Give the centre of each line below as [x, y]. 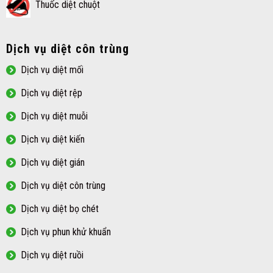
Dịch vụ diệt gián [53, 162]
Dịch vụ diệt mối [52, 69]
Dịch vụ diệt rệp [51, 93]
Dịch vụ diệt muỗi [54, 116]
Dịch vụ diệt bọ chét [60, 208]
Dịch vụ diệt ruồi [52, 255]
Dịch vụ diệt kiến [53, 139]
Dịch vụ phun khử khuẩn [66, 232]
